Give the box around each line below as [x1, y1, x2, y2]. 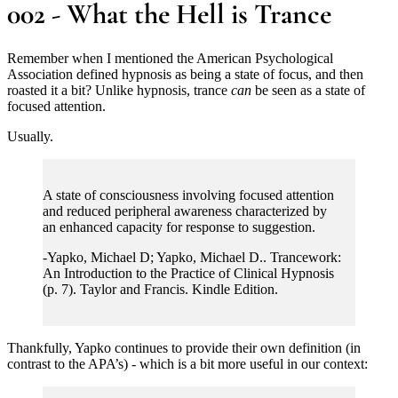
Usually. [7, 128, 53, 144]
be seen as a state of [251, 82, 365, 98]
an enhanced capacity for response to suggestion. [43, 219, 315, 235]
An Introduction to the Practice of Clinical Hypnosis [43, 265, 334, 281]
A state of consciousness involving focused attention [43, 187, 334, 203]
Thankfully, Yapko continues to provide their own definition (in [7, 339, 361, 355]
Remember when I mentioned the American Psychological [7, 50, 333, 66]
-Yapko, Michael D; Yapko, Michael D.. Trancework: [43, 249, 341, 265]
